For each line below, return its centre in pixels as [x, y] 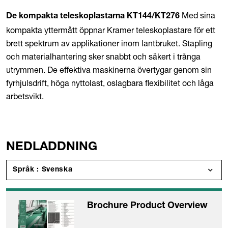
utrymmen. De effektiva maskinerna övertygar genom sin [109, 70]
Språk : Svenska [57, 170]
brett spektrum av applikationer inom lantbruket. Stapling [109, 43]
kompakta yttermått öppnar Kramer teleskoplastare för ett [111, 30]
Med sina [197, 15]
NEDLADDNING [52, 148]
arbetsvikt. [25, 96]
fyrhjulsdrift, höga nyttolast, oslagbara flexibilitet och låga [110, 83]
